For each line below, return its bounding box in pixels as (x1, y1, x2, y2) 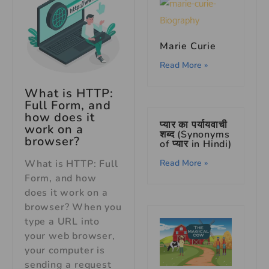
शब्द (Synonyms (160, 128, 230, 142)
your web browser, (25, 229, 115, 243)
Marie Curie (160, 40, 216, 53)
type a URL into (25, 215, 100, 229)
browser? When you (25, 201, 122, 214)
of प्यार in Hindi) (160, 138, 232, 151)
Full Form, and (25, 97, 111, 114)
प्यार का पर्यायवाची (160, 118, 228, 132)
